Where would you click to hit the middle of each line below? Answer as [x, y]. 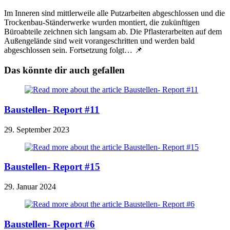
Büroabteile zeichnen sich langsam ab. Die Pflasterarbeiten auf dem [113, 31]
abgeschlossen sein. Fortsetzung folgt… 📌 [73, 50]
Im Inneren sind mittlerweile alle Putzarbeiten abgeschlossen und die [114, 13]
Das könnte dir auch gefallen [64, 70]
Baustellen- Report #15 [52, 167]
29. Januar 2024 [30, 187]
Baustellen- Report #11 [52, 109]
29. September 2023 [37, 129]
